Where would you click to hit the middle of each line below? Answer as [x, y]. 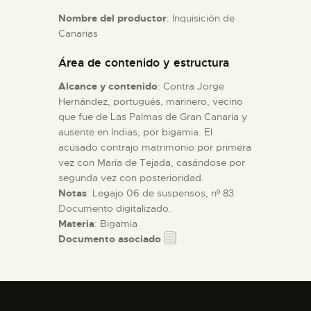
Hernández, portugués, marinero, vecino [151, 101]
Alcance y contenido [108, 86]
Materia [76, 223]
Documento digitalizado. [115, 208]
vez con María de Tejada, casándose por [152, 162]
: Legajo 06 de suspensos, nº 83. [162, 193]
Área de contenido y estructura [144, 62]
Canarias [78, 33]
